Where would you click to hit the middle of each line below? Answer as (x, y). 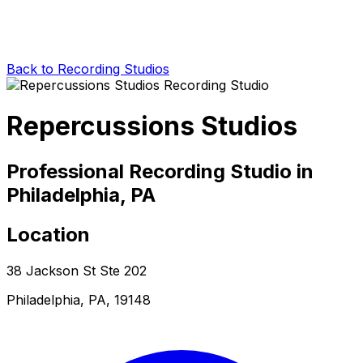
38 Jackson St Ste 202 (77, 270)
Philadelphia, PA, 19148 (79, 299)
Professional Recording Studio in (160, 171)
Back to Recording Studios (88, 68)
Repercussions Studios (152, 126)
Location (48, 234)
